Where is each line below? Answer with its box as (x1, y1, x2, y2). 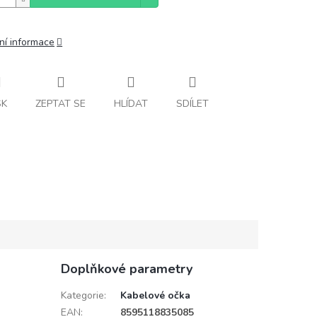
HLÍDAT (114, 96, 148, 110)
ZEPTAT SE (35, 96, 86, 110)
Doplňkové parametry (60, 260, 192, 277)
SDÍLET (176, 96, 209, 110)
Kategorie (60, 289, 104, 302)
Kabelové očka (120, 289, 190, 302)
